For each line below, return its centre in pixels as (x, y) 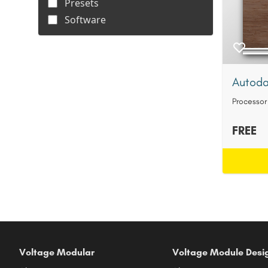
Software (85, 20)
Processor (249, 101)
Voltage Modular (57, 252)
